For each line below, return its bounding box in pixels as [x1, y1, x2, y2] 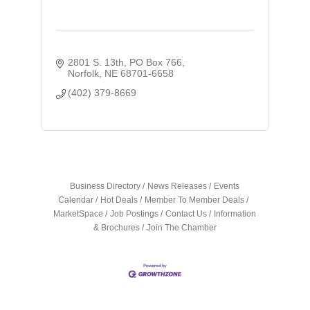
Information [214, 208, 257, 219]
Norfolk [68, 67, 100, 79]
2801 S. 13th [68, 56, 125, 68]
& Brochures [93, 222, 140, 232]
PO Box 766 [129, 56, 183, 68]
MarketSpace [53, 208, 104, 219]
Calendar [58, 194, 94, 205]
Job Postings [110, 208, 159, 219]
